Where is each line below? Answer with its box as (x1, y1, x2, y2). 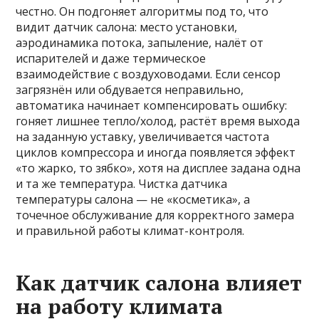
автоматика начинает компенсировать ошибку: (16, 98, 288, 113)
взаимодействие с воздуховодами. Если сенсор (16, 66, 281, 82)
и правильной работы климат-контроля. (16, 223, 245, 239)
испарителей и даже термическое (16, 51, 206, 66)
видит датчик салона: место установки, (16, 19, 238, 35)
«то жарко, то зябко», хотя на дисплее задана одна (16, 160, 301, 176)
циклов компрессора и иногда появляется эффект (16, 145, 296, 160)
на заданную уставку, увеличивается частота (16, 129, 270, 145)
